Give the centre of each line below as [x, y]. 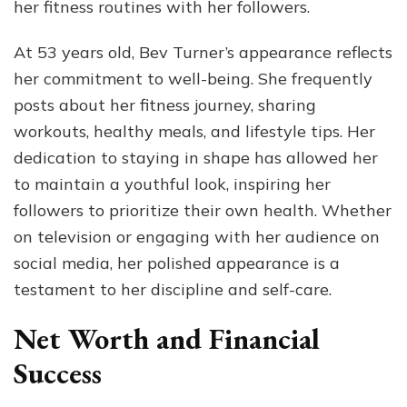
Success [58, 374]
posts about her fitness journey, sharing [165, 105]
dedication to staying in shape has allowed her [196, 158]
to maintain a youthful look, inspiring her [172, 184]
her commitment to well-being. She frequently [193, 79]
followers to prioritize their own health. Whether [203, 211]
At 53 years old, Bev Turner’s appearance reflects [203, 53]
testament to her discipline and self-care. [173, 290]
